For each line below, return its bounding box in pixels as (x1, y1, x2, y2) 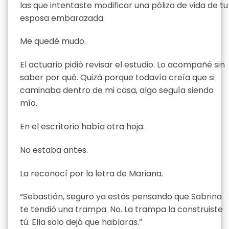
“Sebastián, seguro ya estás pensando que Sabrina (20, 191, 222, 203)
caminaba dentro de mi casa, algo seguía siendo (20, 84, 214, 97)
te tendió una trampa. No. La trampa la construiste (20, 203, 223, 216)
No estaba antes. (20, 144, 88, 156)
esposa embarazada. (20, 12, 105, 24)
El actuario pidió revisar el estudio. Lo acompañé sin (20, 59, 225, 71)
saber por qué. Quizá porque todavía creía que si (20, 72, 215, 84)
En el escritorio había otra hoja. (20, 120, 145, 132)
